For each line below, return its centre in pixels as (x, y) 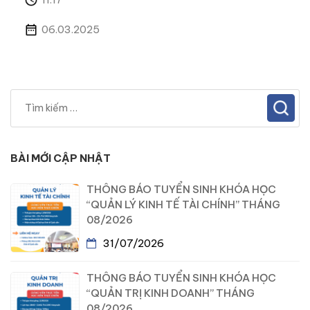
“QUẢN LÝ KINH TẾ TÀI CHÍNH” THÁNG (183, 204)
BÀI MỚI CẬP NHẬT (61, 158)
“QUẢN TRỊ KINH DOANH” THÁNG (171, 293)
